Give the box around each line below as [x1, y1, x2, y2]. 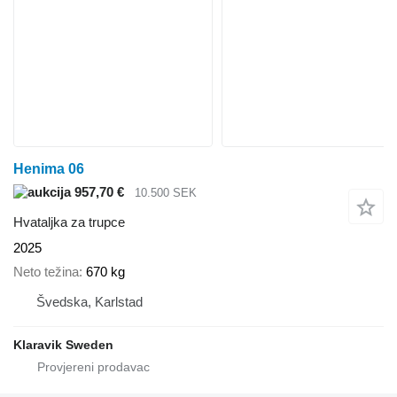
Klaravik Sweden [13, 337, 113, 352]
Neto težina [13, 263, 79, 279]
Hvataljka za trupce [13, 214, 125, 230]
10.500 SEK [135, 185, 197, 199]
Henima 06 [13, 160, 84, 176]
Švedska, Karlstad [36, 293, 143, 309]
